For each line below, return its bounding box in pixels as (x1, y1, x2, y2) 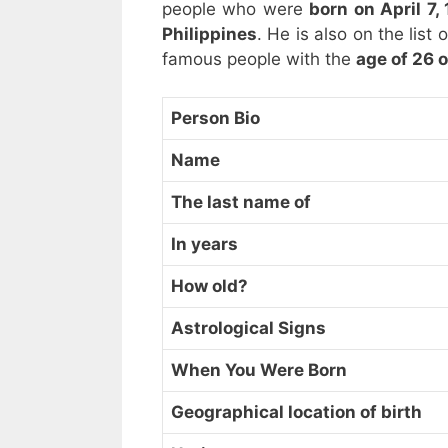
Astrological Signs (171, 318, 326, 339)
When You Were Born (171, 360, 347, 381)
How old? (171, 276, 248, 297)
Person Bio (171, 108, 260, 129)
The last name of (171, 192, 311, 213)
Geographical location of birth (171, 402, 422, 423)
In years (171, 234, 238, 255)
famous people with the (162, 48, 356, 69)
